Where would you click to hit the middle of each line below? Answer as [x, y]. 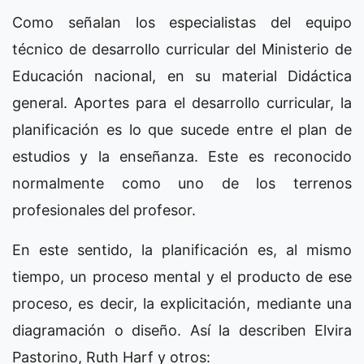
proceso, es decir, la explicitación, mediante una [182, 303]
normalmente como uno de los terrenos [182, 183]
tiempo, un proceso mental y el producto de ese [182, 277]
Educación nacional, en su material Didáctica [182, 76]
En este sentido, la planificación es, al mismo [182, 250]
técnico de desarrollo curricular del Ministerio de [182, 49]
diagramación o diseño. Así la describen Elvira [182, 330]
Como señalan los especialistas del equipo [182, 22]
